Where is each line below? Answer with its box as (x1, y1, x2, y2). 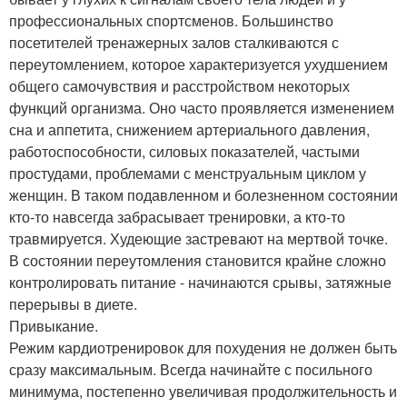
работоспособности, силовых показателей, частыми (9, 141, 360, 162)
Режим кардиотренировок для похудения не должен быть (9, 337, 397, 358)
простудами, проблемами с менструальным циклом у (9, 163, 366, 184)
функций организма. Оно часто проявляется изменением (9, 97, 394, 118)
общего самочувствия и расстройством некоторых (9, 75, 350, 96)
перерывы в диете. (9, 293, 137, 314)
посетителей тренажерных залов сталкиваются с (9, 32, 339, 53)
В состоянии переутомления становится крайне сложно (9, 250, 386, 271)
